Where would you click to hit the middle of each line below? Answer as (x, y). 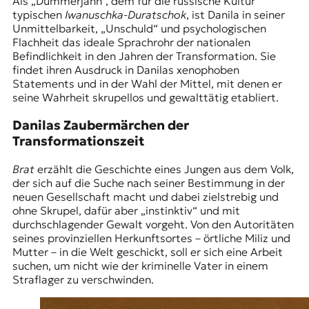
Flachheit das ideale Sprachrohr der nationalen (131, 42)
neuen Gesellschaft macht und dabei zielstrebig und (145, 196)
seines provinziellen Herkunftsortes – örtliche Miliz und (151, 238)
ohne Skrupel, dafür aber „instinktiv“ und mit (126, 210)
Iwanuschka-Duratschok (125, 15)
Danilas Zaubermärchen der (100, 125)
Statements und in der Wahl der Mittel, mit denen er (147, 84)
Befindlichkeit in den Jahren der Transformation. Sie (144, 56)
